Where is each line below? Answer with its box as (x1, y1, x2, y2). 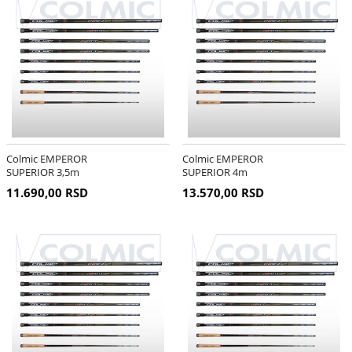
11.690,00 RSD (5, 185, 88, 201)
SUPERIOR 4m (181, 164, 247, 179)
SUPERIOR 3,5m (5, 164, 79, 179)
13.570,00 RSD (181, 185, 264, 201)
